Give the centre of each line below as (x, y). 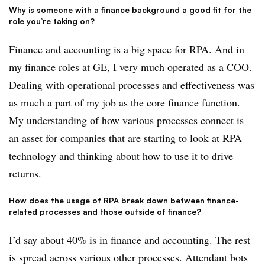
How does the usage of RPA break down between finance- (124, 200)
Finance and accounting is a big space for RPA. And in (127, 49)
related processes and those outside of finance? (105, 211)
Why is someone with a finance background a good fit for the (130, 10)
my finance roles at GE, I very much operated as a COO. (130, 67)
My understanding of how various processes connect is (126, 120)
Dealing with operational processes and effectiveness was (132, 84)
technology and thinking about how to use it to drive (121, 155)
